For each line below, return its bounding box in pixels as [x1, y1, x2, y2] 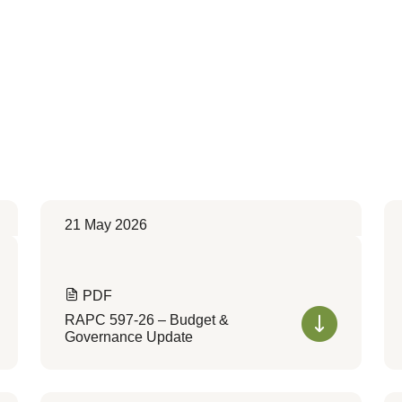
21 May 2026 [64, 217, 147, 232]
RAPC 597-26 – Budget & [64, 312, 229, 328]
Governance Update [64, 329, 193, 345]
